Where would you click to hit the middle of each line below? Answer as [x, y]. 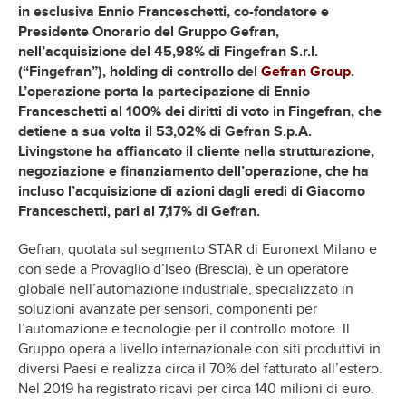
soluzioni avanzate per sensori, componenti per [168, 309]
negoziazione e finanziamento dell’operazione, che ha [193, 171]
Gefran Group [306, 71]
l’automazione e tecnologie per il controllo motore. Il [184, 329]
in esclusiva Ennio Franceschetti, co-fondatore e [174, 11]
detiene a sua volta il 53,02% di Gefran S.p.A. [165, 131]
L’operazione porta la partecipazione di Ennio [164, 91]
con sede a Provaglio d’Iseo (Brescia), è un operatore [184, 269]
